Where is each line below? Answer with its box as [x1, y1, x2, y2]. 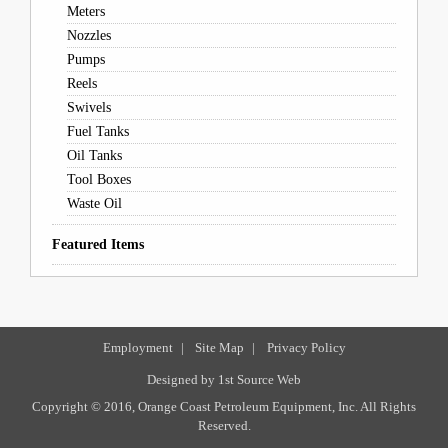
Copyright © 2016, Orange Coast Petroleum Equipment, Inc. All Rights [32, 399, 416, 414]
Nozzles [66, 28, 111, 43]
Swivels [66, 100, 111, 115]
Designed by [147, 372, 218, 387]
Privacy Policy [266, 340, 346, 355]
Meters [66, 4, 105, 19]
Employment [102, 340, 173, 355]
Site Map [194, 340, 244, 355]
